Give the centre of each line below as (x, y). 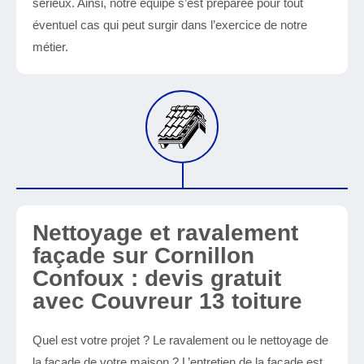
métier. (50, 47)
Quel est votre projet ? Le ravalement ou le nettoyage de (180, 340)
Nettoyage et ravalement (165, 233)
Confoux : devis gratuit (157, 278)
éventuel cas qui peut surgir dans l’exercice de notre (170, 25)
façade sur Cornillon (143, 256)
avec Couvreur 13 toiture (167, 301)
